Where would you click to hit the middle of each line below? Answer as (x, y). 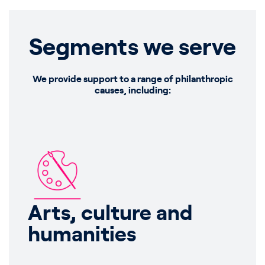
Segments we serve (132, 48)
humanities (82, 235)
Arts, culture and (110, 214)
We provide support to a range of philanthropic (132, 79)
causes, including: (132, 91)
